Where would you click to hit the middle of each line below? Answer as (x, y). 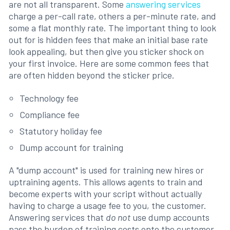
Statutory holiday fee (61, 131)
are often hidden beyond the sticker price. (91, 75)
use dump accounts (170, 217)
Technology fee (49, 98)
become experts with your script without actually (105, 194)
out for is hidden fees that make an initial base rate (108, 40)
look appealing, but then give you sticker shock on (106, 51)
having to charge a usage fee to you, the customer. (107, 206)
